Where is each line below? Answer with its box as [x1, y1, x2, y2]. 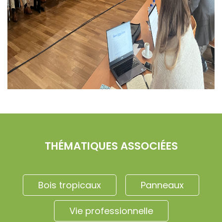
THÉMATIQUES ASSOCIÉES [44, 138, 178, 154]
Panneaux [141, 178, 184, 191]
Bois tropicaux [38, 178, 101, 191]
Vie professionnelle [69, 204, 153, 217]
